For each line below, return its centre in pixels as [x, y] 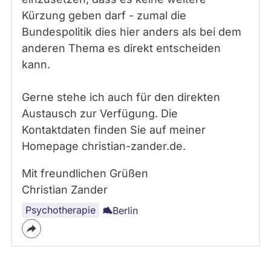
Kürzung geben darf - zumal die [104, 15]
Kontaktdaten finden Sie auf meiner [114, 130]
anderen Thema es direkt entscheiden [121, 48]
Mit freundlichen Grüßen [85, 173]
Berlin [125, 211]
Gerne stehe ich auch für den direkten [121, 97]
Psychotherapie [60, 210]
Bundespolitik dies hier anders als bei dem [132, 32]
